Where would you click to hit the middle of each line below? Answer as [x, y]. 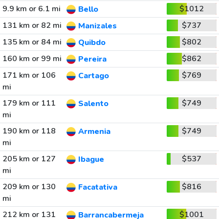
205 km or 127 [29, 159]
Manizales [97, 26]
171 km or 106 [29, 75]
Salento [93, 104]
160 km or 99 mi [32, 59]
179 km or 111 [29, 103]
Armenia [94, 132]
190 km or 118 [29, 131]
